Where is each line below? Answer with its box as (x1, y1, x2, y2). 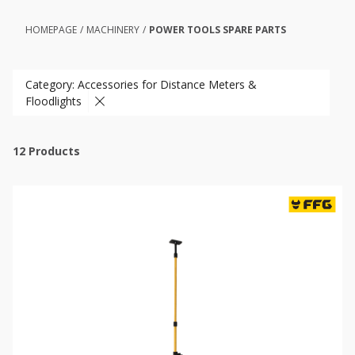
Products (29, 143, 80, 158)
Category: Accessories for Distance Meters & (25, 77, 257, 92)
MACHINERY (86, 23, 139, 36)
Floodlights (25, 94, 82, 109)
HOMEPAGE (25, 23, 77, 36)
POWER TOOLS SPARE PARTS (149, 23, 286, 36)
